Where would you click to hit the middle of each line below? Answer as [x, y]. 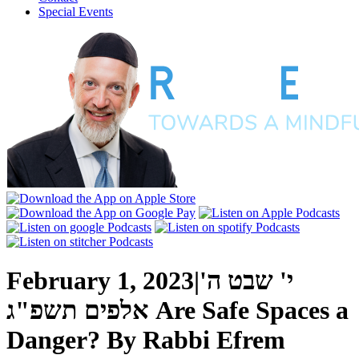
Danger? [53, 340]
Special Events [76, 12]
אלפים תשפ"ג [78, 311]
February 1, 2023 [100, 281]
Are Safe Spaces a [252, 311]
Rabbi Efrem [211, 340]
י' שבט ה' [246, 281]
